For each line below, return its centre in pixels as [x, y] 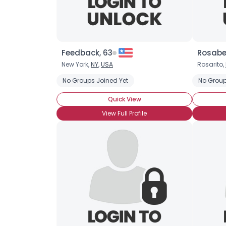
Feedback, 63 [87, 53]
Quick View [124, 99]
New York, [76, 64]
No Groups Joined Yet [95, 80]
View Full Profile [124, 113]
